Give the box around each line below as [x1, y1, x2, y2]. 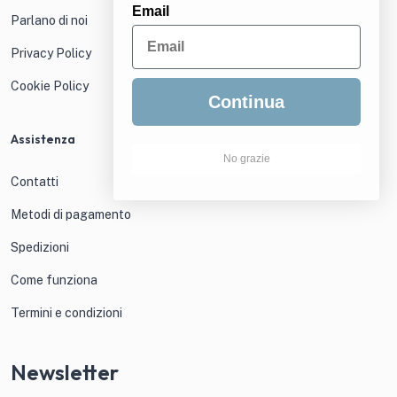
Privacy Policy [11, 46, 91, 61]
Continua [208, 91, 284, 112]
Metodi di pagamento [11, 207, 131, 222]
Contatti [11, 175, 58, 190]
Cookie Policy [11, 79, 89, 94]
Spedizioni [11, 240, 69, 255]
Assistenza [11, 131, 75, 148]
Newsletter [11, 359, 119, 386]
